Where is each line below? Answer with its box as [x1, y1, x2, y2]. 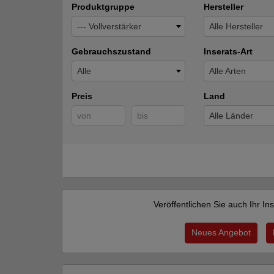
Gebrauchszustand [72, 46, 151, 56]
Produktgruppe [72, 2, 135, 12]
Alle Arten [209, 66, 246, 76]
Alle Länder [209, 111, 254, 120]
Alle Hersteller [209, 21, 264, 31]
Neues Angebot [191, 228, 251, 237]
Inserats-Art [204, 46, 253, 56]
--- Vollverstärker [77, 21, 141, 31]
